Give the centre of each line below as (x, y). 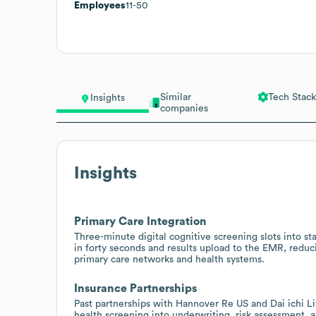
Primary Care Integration (140, 221)
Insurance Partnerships (135, 288)
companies (184, 108)
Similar (175, 97)
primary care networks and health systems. (169, 259)
